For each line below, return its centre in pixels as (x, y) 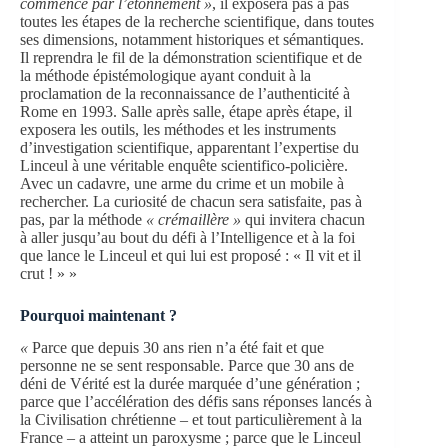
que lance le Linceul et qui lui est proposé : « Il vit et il (190, 255)
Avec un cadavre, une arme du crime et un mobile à (182, 183)
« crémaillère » (195, 219)
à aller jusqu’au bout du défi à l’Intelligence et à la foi (187, 237)
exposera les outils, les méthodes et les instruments (178, 129)
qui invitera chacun (305, 219)
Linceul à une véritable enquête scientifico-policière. (184, 165)
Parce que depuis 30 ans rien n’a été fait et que (178, 348)
